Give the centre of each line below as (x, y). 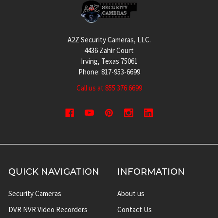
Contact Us (134, 209)
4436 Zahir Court (109, 50)
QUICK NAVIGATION (54, 172)
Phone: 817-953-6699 (109, 72)
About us (131, 193)
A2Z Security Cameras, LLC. (109, 39)
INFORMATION (151, 172)
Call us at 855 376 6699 (109, 88)
